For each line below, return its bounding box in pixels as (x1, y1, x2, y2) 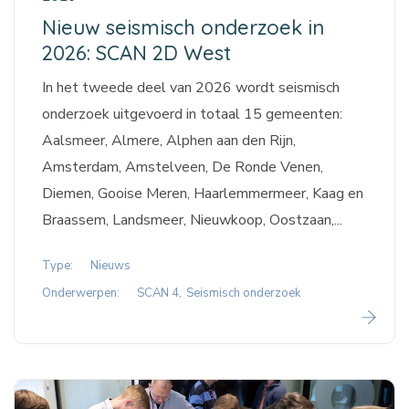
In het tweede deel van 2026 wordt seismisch (42, 78, 340, 99)
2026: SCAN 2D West (42, 40, 231, 67)
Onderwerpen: (42, 285, 120, 302)
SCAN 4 (137, 285, 179, 302)
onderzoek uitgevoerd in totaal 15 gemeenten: (42, 104, 342, 125)
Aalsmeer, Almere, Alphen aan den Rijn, (42, 131, 296, 152)
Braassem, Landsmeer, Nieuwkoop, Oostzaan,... (42, 210, 342, 231)
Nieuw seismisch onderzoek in (42, 15, 324, 41)
